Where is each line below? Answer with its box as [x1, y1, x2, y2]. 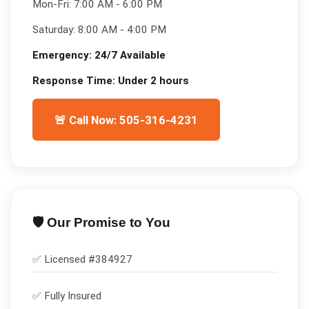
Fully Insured [43, 289, 101, 302]
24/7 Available [94, 49, 166, 62]
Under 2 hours [117, 74, 189, 88]
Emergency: [32, 49, 94, 62]
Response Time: [32, 74, 118, 88]
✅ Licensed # [32, 252, 95, 266]
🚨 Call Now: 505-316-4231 [54, 112, 198, 127]
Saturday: [32, 23, 78, 36]
